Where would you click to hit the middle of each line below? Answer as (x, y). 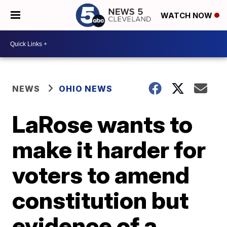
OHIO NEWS (86, 89)
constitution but (101, 200)
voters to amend (101, 175)
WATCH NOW (187, 16)
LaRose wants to (103, 124)
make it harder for (109, 149)
